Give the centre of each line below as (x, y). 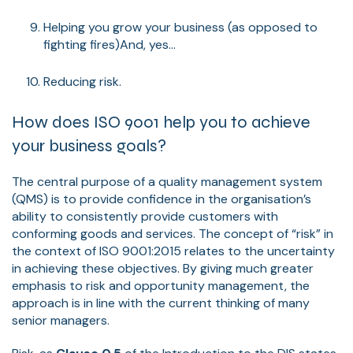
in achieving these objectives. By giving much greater (163, 268)
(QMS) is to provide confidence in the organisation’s (162, 199)
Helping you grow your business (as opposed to (180, 27)
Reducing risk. (82, 81)
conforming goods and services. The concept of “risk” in (173, 233)
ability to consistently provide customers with (145, 216)
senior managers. (61, 320)
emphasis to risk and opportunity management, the (161, 285)
